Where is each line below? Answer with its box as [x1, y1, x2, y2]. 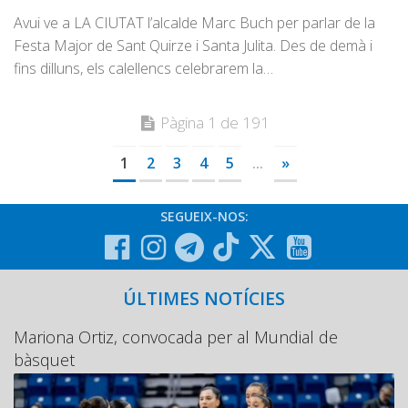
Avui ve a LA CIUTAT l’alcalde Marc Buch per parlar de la [14, 12, 375, 33]
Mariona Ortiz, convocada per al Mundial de [14, 325, 338, 348]
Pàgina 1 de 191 [159, 111, 270, 133]
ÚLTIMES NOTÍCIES [123, 285, 285, 311]
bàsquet [14, 348, 75, 371]
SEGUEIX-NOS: [159, 207, 249, 225]
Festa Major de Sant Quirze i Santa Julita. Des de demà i [14, 35, 372, 56]
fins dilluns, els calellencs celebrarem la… [14, 57, 273, 78]
